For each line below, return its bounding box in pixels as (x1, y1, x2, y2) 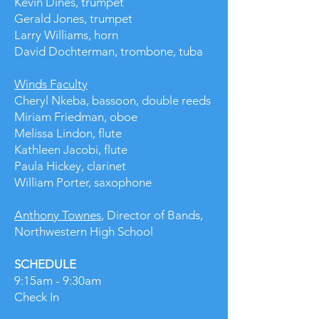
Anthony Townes (14, 208, 101, 222)
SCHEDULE (14, 257, 76, 271)
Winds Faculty (14, 77, 88, 91)
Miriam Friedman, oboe (14, 110, 137, 124)
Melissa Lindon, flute (14, 126, 122, 140)
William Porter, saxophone (14, 175, 152, 189)
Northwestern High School (14, 224, 153, 239)
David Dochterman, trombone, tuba (14, 44, 203, 58)
